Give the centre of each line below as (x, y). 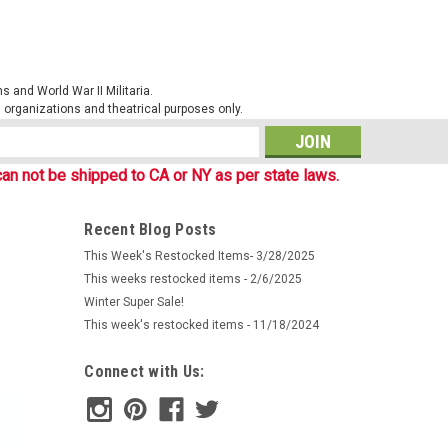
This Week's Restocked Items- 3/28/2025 (200, 255)
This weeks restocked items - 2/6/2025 (193, 278)
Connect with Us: (144, 371)
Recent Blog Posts (150, 229)
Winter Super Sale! (134, 301)
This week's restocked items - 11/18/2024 (202, 324)
